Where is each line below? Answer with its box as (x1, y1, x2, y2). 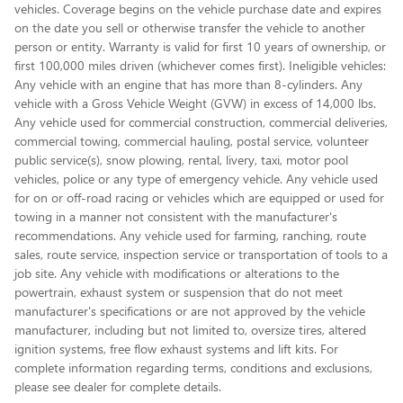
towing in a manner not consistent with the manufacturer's (14, 207, 337, 225)
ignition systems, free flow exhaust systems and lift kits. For (14, 339, 338, 357)
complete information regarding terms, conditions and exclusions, (14, 358, 372, 376)
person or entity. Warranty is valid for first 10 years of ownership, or (14, 37, 386, 55)
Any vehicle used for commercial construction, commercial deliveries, (14, 112, 388, 130)
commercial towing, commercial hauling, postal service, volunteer (14, 131, 369, 149)
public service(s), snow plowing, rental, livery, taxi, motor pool (14, 150, 348, 168)
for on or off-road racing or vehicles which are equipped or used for (14, 188, 384, 206)
